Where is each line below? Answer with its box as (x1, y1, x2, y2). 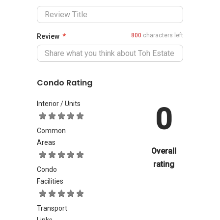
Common (37, 127, 66, 135)
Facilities (37, 177, 63, 185)
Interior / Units (37, 100, 81, 108)
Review (37, 32, 59, 40)
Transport (37, 204, 67, 212)
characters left (141, 32, 183, 39)
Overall (151, 146, 176, 156)
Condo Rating (37, 77, 92, 88)
